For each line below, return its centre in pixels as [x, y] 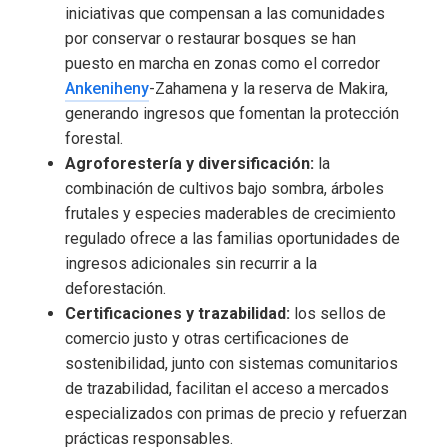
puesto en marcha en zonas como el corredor [222, 64]
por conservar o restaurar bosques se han [210, 39]
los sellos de [338, 314]
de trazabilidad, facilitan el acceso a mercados [227, 389]
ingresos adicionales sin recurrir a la [191, 264]
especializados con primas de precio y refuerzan [236, 414]
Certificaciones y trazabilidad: [177, 314]
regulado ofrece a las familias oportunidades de [232, 239]
